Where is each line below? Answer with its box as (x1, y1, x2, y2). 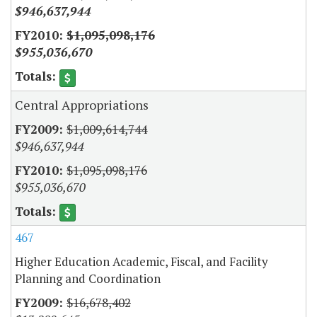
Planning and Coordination (15, 270, 161, 287)
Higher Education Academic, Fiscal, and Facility (15, 253, 268, 270)
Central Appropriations (15, 96, 149, 113)
